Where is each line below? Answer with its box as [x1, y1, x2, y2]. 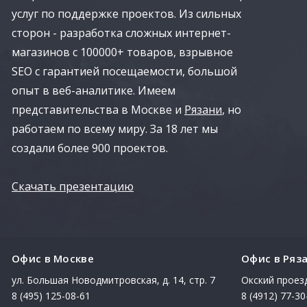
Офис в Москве [12, 251, 94, 265]
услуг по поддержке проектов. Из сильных [12, 5, 241, 21]
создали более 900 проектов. [12, 140, 168, 156]
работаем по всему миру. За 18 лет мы [12, 121, 218, 136]
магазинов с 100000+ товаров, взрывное [12, 44, 233, 60]
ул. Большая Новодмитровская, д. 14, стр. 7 [12, 273, 215, 286]
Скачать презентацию [12, 178, 134, 194]
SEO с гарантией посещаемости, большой [12, 63, 237, 79]
